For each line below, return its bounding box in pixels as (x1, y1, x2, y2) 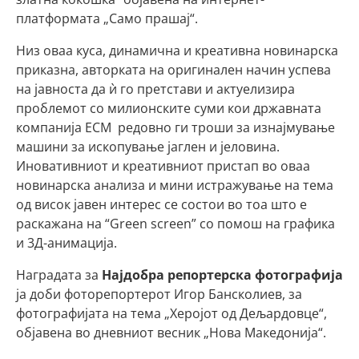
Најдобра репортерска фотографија (102, 266, 343, 284)
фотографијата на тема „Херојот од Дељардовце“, (16, 305, 327, 322)
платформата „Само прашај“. (16, 10, 198, 27)
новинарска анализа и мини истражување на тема (16, 176, 333, 194)
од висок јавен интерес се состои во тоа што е (16, 196, 307, 213)
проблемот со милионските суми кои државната (16, 99, 321, 117)
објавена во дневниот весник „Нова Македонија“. (16, 324, 326, 341)
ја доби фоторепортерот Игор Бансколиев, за (16, 285, 302, 303)
